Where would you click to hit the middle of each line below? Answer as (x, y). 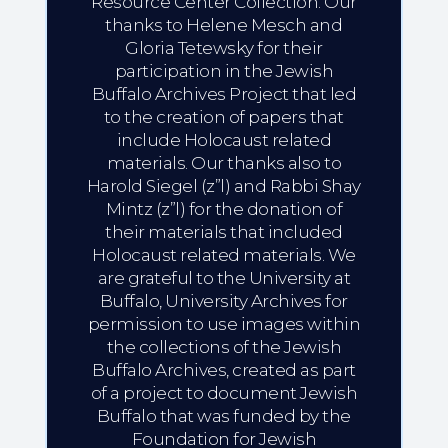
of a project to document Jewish (224, 393)
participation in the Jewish (224, 71)
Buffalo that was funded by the (223, 416)
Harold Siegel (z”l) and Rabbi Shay (223, 186)
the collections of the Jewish (224, 347)
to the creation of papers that (223, 117)
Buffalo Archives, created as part (224, 370)
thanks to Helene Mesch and (224, 25)
